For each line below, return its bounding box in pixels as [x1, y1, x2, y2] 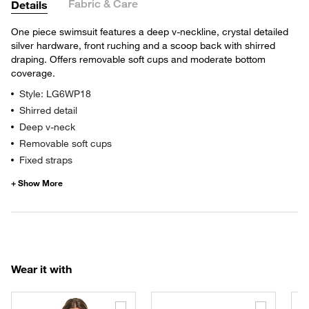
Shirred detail [19, 103, 77, 116]
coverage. [11, 66, 55, 79]
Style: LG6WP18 [19, 87, 91, 99]
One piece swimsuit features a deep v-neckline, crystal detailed [11, 25, 288, 37]
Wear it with [11, 261, 72, 275]
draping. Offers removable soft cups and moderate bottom [11, 52, 266, 65]
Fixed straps [19, 153, 72, 166]
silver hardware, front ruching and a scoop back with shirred [11, 39, 275, 51]
